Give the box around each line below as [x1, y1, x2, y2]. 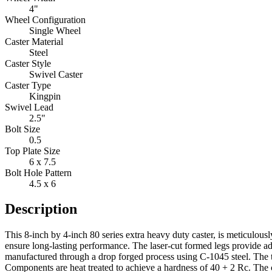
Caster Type [5, 80, 51, 90]
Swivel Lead [5, 101, 53, 112]
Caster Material [5, 36, 63, 47]
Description [5, 201, 77, 217]
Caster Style [5, 58, 51, 69]
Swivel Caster [29, 69, 83, 80]
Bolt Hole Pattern [5, 167, 72, 178]
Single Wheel [29, 25, 81, 36]
